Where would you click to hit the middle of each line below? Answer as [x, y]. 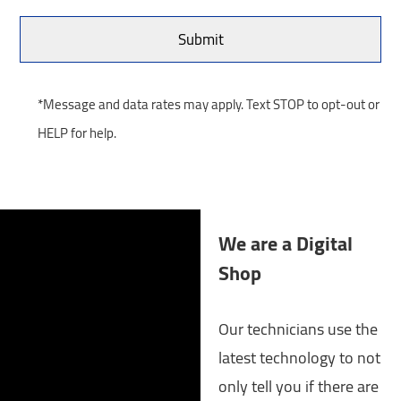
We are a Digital [286, 244]
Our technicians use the [298, 329]
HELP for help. [77, 133]
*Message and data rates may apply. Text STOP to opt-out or [209, 105]
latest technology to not [299, 358]
